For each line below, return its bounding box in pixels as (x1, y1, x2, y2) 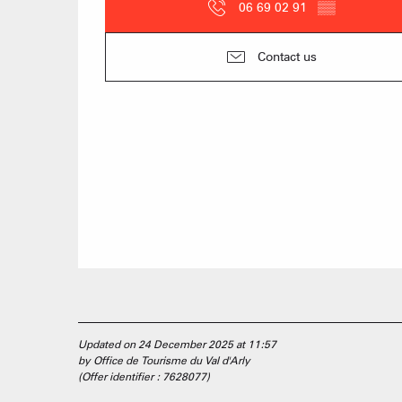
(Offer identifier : (78, 370, 162, 383)
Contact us (258, 48, 317, 65)
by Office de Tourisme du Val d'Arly (78, 354, 250, 367)
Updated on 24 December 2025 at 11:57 (78, 337, 276, 351)
